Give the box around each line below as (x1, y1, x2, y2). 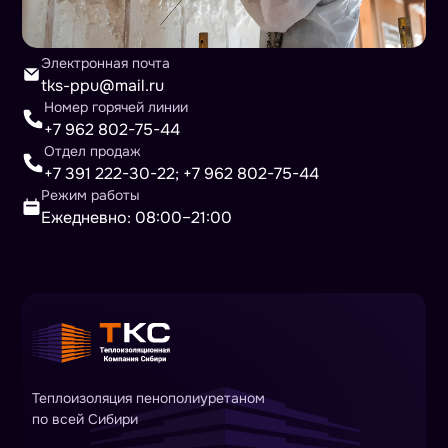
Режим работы (41, 185, 141, 204)
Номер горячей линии (44, 97, 189, 116)
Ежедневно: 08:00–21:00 (41, 206, 233, 228)
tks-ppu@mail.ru (41, 74, 165, 96)
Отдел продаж (44, 141, 142, 160)
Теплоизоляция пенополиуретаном (32, 389, 266, 408)
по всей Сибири (32, 410, 139, 429)
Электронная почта (41, 53, 171, 72)
